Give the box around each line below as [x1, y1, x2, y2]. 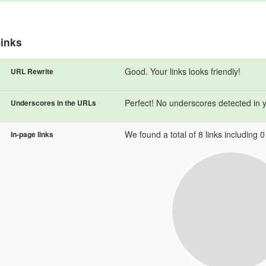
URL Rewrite [11, 65, 53, 77]
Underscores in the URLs [11, 97, 96, 108]
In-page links [11, 128, 53, 140]
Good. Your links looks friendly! [125, 65, 240, 77]
